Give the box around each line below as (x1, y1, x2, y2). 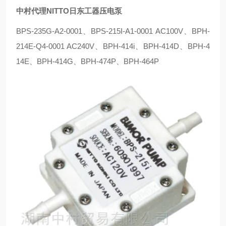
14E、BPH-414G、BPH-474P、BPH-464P (16, 57, 159, 66)
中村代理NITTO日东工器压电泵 (16, 7, 122, 15)
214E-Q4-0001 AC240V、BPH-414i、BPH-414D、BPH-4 (16, 42, 210, 50)
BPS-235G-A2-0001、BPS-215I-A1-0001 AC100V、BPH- (16, 27, 210, 35)
